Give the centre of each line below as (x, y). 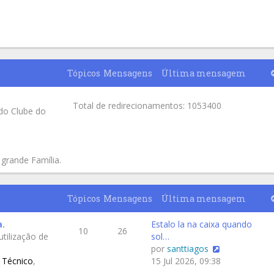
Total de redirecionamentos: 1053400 (147, 106)
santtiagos (188, 249)
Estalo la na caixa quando (202, 224)
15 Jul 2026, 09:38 (186, 261)
